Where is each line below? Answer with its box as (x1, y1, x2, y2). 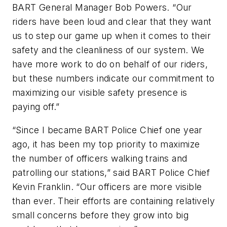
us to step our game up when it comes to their (12, 30, 211, 42)
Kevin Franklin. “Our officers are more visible (12, 181, 202, 192)
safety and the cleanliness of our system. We (12, 45, 205, 56)
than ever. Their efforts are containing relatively (12, 195, 215, 206)
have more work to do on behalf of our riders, (12, 59, 208, 70)
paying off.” (12, 101, 63, 112)
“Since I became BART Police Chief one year (12, 124, 203, 135)
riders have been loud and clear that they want (12, 16, 212, 27)
